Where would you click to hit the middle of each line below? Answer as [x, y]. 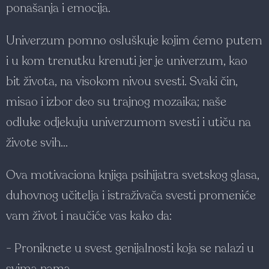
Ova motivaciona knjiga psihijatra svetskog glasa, [133, 175]
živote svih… [37, 143]
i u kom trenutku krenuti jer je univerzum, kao [127, 61]
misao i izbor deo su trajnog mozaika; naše [116, 102]
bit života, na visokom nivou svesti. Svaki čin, [122, 82]
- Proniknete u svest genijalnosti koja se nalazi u [130, 249]
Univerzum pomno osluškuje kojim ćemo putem [134, 41]
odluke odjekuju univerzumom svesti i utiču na [128, 122]
